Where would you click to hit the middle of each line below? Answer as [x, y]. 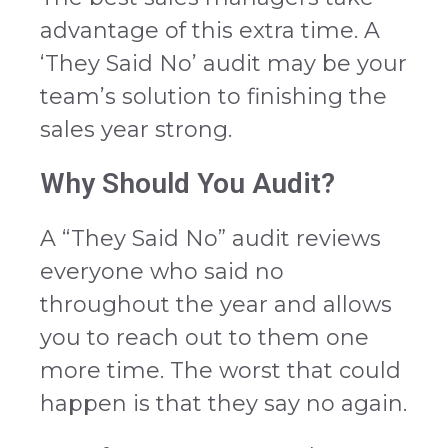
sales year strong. [136, 130]
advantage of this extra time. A [210, 31]
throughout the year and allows [216, 305]
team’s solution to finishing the [213, 97]
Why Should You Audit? [187, 184]
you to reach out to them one [204, 338]
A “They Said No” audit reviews [210, 239]
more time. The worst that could [220, 371]
